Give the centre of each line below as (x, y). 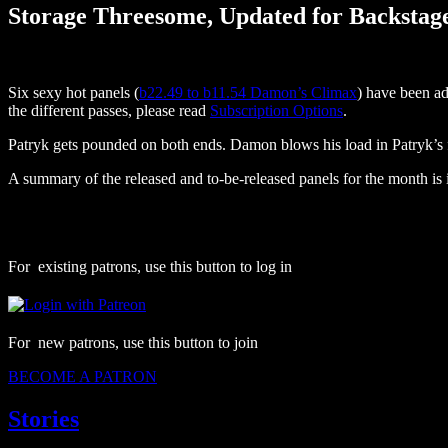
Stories (43, 418)
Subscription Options (276, 110)
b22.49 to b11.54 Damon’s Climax (248, 92)
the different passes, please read (109, 110)
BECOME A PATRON (82, 376)
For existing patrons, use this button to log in (150, 266)
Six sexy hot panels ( (73, 92)
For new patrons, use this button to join (133, 342)
